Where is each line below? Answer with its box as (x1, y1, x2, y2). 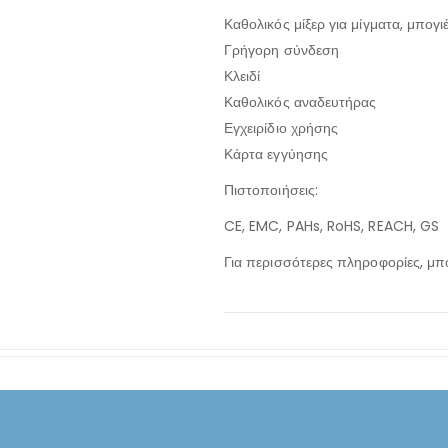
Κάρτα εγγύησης (224, 144, 328, 165)
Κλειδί (224, 66, 261, 87)
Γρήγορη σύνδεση (224, 40, 340, 61)
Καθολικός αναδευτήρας (224, 92, 377, 113)
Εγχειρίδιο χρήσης (224, 118, 339, 139)
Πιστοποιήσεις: (224, 180, 318, 201)
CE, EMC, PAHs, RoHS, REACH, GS (224, 216, 440, 237)
